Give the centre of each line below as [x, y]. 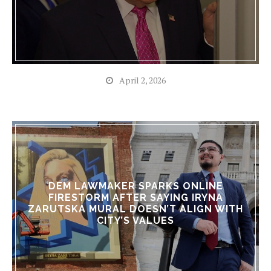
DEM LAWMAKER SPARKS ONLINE [135, 186]
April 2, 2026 [142, 80]
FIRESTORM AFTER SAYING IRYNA [135, 197]
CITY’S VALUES [135, 220]
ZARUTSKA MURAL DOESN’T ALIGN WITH [135, 209]
